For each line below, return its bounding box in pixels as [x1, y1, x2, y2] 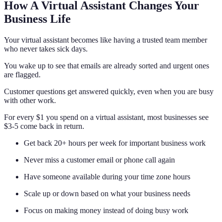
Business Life [4, 12, 71, 26]
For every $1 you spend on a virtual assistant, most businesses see [4, 112, 209, 121]
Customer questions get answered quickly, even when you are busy [4, 87, 214, 96]
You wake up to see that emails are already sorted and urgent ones [4, 61, 209, 70]
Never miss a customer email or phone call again [24, 155, 175, 164]
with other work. [4, 96, 56, 105]
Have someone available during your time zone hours [24, 172, 190, 181]
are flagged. [4, 70, 41, 79]
